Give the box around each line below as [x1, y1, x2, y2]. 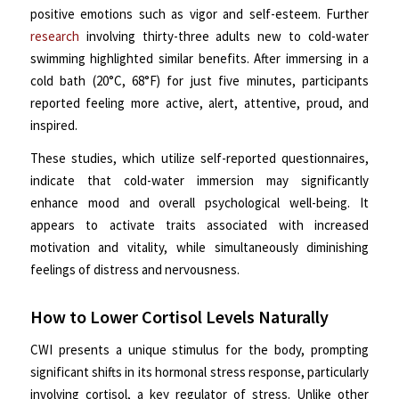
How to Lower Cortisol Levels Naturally [29, 305, 329, 329]
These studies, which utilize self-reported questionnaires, [29, 150, 370, 167]
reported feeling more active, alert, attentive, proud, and [29, 94, 370, 111]
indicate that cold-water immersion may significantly [29, 172, 370, 190]
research [29, 27, 79, 45]
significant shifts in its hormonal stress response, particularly [29, 363, 370, 381]
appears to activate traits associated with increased [29, 216, 370, 234]
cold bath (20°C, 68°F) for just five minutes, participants [29, 71, 370, 89]
